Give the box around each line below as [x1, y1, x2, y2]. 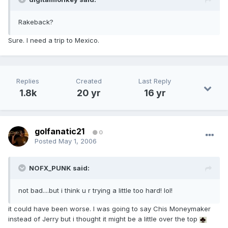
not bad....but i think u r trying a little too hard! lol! [18, 186, 173, 195]
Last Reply [138, 77, 171, 85]
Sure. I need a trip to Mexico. [8, 36, 99, 45]
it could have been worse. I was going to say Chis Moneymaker [8, 205, 211, 213]
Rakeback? [18, 18, 53, 26]
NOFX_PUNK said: [29, 164, 90, 173]
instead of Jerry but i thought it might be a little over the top [8, 215, 199, 223]
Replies [16, 77, 39, 85]
